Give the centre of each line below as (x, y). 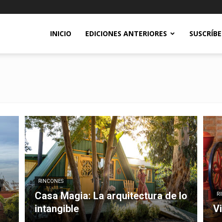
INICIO (61, 33)
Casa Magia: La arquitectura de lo (111, 196)
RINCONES (51, 181)
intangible (57, 209)
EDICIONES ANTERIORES (126, 33)
